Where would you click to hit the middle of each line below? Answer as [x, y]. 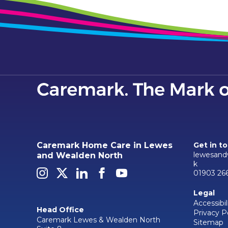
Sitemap [208, 222]
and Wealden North [80, 155]
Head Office [60, 210]
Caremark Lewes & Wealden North [98, 220]
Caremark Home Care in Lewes [105, 145]
